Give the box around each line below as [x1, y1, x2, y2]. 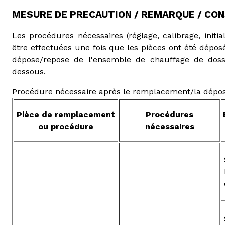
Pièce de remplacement [17, 109, 115, 119]
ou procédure [38, 121, 93, 131]
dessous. [12, 66, 46, 76]
